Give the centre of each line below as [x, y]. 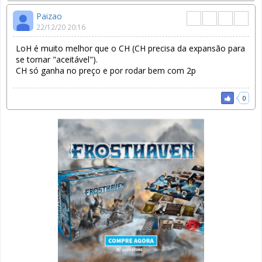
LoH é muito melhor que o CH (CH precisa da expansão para [130, 48]
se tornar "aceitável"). [58, 59]
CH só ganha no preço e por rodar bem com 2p [106, 70]
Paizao [49, 16]
